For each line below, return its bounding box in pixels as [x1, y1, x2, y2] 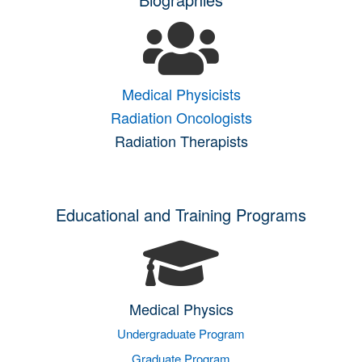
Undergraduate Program [117, 325, 245, 342]
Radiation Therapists [114, 130, 248, 151]
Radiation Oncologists [110, 107, 252, 128]
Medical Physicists [121, 83, 241, 104]
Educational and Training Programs [56, 203, 306, 226]
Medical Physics [128, 298, 234, 319]
